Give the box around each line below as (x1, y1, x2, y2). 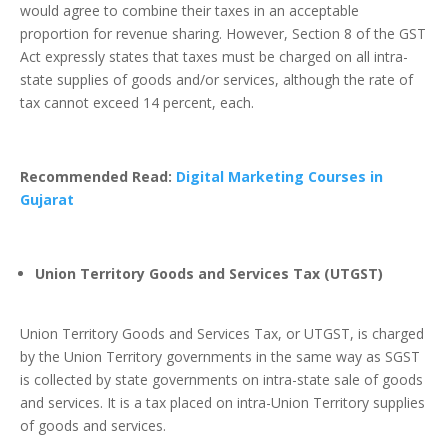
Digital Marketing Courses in (176, 167, 383, 187)
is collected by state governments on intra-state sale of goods (20, 370, 423, 390)
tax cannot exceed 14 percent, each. (20, 93, 254, 113)
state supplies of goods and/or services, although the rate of (20, 70, 413, 90)
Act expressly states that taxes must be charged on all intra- (20, 47, 408, 67)
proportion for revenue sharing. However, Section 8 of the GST (20, 24, 426, 44)
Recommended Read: (20, 167, 176, 187)
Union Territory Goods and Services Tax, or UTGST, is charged (20, 324, 424, 344)
